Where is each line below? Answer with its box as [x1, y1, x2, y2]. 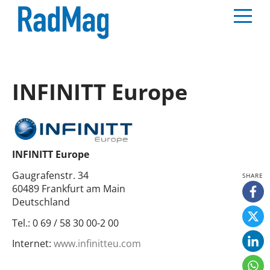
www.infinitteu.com [54, 237, 141, 251]
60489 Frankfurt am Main [12, 181, 125, 195]
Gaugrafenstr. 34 [12, 168, 89, 182]
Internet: [12, 237, 51, 251]
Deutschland [12, 195, 70, 209]
